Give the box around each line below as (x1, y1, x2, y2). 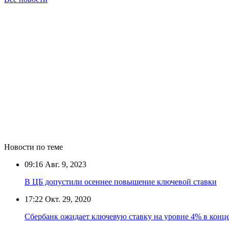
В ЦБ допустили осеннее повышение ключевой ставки (25, 177, 217, 186)
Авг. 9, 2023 (43, 159, 86, 169)
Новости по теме (4, 142, 63, 151)
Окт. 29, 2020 (43, 194, 91, 203)
